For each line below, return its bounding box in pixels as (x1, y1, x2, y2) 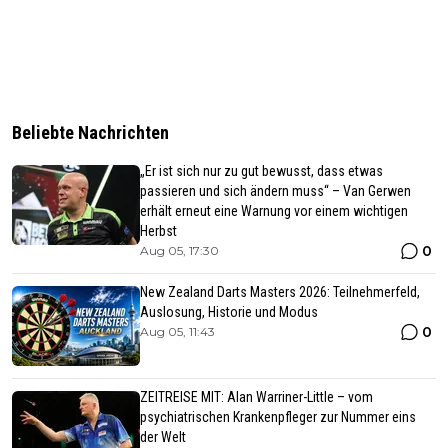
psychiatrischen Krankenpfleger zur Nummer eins (140, 408, 416, 425)
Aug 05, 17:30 (140, 242, 219, 258)
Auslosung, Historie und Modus (140, 303, 318, 320)
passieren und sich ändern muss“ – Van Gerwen (140, 182, 411, 199)
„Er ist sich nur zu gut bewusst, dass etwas (140, 162, 383, 179)
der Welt (140, 428, 186, 445)
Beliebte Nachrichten (12, 121, 169, 143)
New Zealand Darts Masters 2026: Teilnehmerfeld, (140, 283, 420, 300)
